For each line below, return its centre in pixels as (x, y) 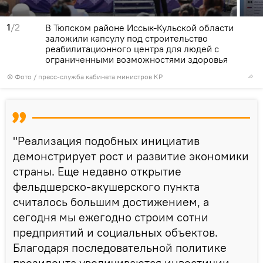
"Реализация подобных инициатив (106, 140)
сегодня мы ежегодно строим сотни (111, 217)
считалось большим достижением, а (111, 201)
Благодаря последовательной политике (120, 247)
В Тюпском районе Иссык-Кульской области (139, 27)
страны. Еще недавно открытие (97, 171)
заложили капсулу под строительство (127, 38)
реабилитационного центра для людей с (132, 48)
